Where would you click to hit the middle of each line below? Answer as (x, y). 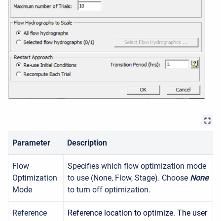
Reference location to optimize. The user (137, 213)
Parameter (31, 143)
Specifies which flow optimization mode (137, 166)
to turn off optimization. (109, 190)
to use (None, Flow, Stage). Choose (129, 178)
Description (87, 143)
